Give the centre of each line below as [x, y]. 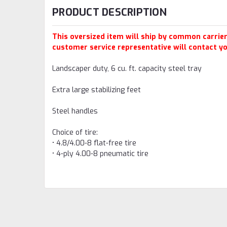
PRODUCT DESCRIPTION [109, 12]
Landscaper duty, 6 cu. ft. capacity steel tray [127, 68]
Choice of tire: [75, 132]
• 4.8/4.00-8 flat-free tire [94, 143]
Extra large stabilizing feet [97, 90]
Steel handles [76, 111]
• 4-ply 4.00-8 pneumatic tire [100, 154]
